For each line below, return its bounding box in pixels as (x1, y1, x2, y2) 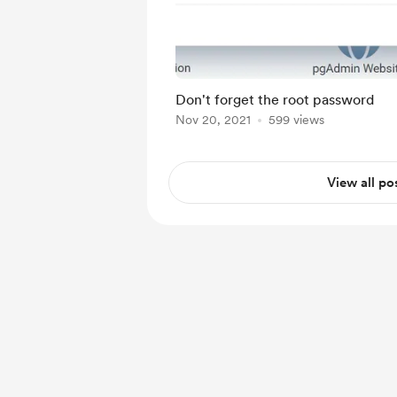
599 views (269, 113, 324, 127)
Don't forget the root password (175, 91, 374, 108)
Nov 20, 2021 (175, 113, 251, 127)
